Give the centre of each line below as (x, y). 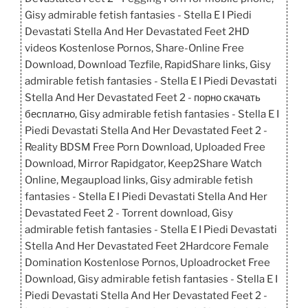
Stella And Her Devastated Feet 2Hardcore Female (147, 246)
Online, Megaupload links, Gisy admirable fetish (139, 180)
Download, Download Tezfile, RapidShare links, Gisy (148, 64)
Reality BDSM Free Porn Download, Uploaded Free (145, 147)
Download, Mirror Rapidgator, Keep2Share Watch (143, 163)
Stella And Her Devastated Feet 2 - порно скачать (143, 97)
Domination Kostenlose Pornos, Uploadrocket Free (147, 262)
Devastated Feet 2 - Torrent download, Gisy (129, 213)
